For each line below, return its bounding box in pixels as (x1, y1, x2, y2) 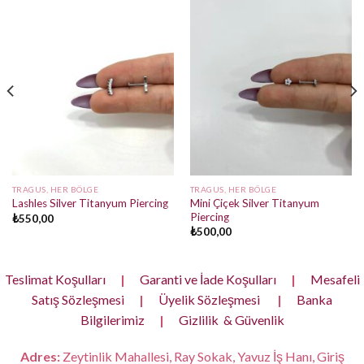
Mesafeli (310, 271, 360, 287)
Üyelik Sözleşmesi (158, 291, 260, 307)
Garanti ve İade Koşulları (139, 271, 276, 287)
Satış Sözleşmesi (32, 291, 124, 307)
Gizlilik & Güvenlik (178, 311, 284, 327)
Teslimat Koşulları (4, 271, 106, 287)
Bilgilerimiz (80, 311, 145, 327)
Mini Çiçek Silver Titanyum (189, 196, 319, 210)
